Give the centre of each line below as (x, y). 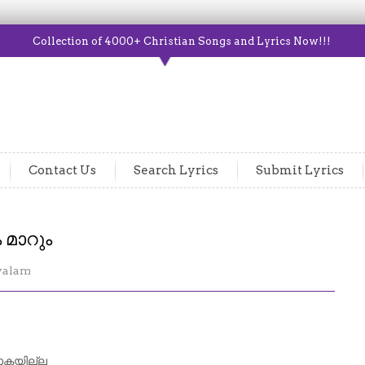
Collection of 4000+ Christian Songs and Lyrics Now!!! (182, 41)
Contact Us (62, 170)
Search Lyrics (176, 170)
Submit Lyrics (300, 170)
